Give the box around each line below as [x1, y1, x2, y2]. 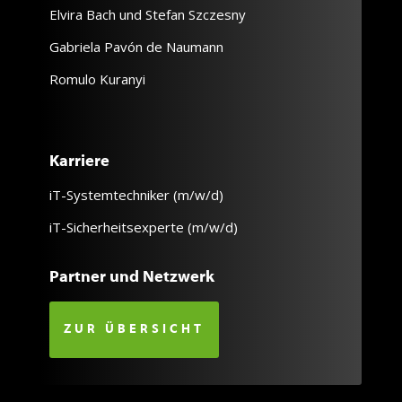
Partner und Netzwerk [48, 268, 214, 286]
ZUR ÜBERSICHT [63, 322, 205, 336]
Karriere [48, 153, 109, 170]
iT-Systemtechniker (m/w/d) [48, 185, 223, 204]
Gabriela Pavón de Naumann [48, 37, 223, 56]
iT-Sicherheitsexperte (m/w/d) [48, 217, 238, 236]
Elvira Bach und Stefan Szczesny [48, 4, 246, 23]
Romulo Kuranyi [48, 69, 145, 88]
